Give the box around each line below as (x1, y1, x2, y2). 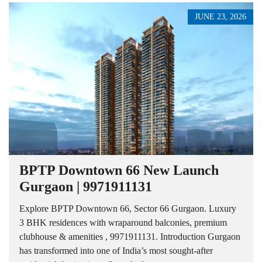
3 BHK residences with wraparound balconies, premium (19, 218, 227, 228)
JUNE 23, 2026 (195, 12, 246, 21)
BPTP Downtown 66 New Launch (19, 163, 219, 178)
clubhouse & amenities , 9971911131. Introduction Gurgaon (19, 232, 240, 242)
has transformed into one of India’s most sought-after (19, 246, 213, 256)
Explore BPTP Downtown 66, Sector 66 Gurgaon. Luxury (19, 204, 236, 214)
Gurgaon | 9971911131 (19, 179, 152, 195)
